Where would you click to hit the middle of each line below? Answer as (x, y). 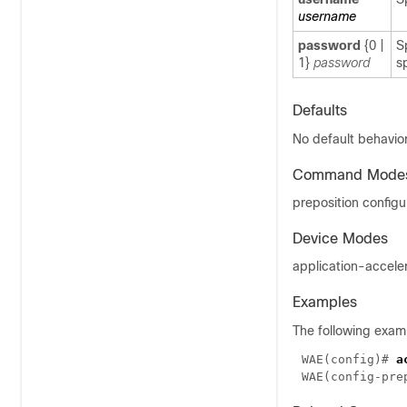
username (327, 16)
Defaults (320, 110)
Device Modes (340, 238)
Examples (325, 302)
